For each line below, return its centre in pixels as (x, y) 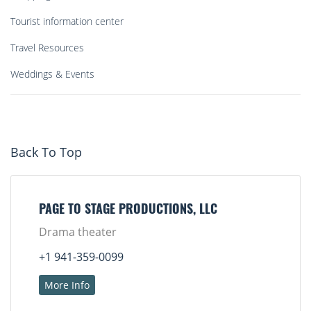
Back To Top (46, 152)
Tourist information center (67, 22)
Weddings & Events (52, 74)
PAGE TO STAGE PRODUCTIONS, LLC (128, 211)
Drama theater (78, 232)
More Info (67, 285)
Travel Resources (47, 48)
